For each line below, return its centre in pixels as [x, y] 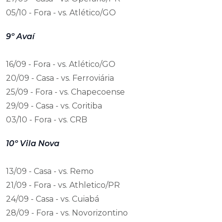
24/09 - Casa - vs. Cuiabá [53, 199]
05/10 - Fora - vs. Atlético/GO [61, 13]
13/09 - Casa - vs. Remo [50, 171]
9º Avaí [20, 36]
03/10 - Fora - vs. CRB [47, 120]
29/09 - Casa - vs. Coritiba [54, 106]
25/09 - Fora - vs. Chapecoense [65, 92]
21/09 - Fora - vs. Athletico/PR [63, 185]
